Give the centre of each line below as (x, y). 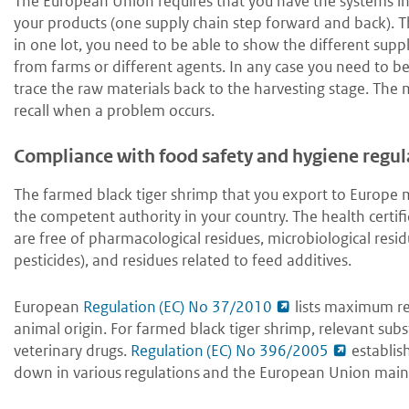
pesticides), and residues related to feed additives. (183, 261)
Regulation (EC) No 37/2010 (178, 307)
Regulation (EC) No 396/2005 (230, 351)
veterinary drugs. (72, 351)
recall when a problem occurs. (114, 111)
